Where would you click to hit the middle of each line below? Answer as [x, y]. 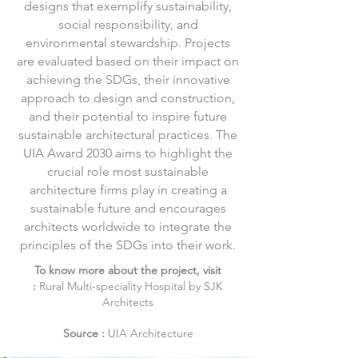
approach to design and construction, [128, 98]
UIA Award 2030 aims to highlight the [128, 153]
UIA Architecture [150, 333]
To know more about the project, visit [128, 270]
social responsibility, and [128, 24]
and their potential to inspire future [128, 116]
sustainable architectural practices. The [128, 135]
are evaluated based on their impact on [128, 61]
